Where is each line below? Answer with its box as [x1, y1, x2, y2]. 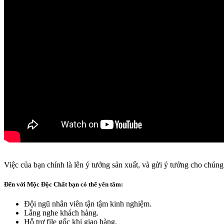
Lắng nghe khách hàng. [24, 208, 98, 217]
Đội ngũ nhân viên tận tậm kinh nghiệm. [24, 199, 151, 208]
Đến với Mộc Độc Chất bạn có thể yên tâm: [4, 180, 123, 188]
